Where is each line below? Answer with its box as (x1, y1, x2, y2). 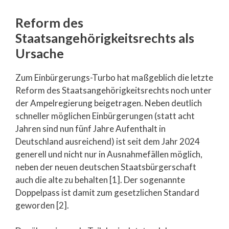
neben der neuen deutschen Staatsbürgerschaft (15, 161, 196, 172)
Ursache (15, 45, 64, 61)
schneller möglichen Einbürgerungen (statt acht (15, 110, 195, 121)
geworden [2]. (15, 199, 69, 211)
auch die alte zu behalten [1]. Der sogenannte (15, 174, 185, 185)
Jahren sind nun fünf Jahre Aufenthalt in (15, 123, 166, 134)
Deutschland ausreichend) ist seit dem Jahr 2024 (15, 135, 200, 147)
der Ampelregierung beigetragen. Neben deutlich (15, 97, 202, 108)
